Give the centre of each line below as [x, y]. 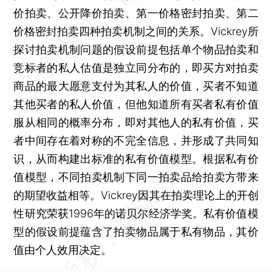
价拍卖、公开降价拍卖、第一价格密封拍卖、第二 [136, 13]
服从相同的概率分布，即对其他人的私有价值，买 [136, 122]
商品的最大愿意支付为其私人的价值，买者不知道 [136, 86]
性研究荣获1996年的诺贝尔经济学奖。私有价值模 [136, 213]
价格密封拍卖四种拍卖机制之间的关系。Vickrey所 [136, 31]
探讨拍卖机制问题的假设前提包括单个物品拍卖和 [136, 49]
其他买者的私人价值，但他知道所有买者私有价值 [136, 104]
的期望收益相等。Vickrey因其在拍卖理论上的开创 [136, 195]
